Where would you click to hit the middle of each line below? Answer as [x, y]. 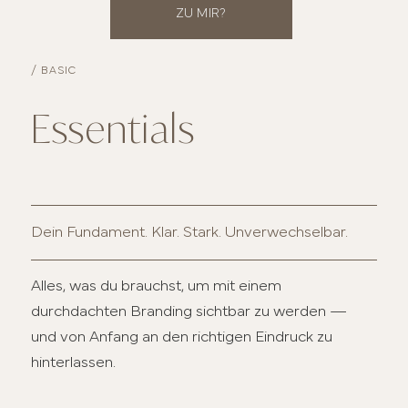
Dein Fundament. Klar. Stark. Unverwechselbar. [190, 232]
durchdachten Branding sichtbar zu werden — [189, 311]
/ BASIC [54, 71]
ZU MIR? [201, 14]
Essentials [113, 133]
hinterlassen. [74, 362]
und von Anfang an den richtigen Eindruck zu [182, 337]
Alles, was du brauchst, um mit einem [157, 286]
